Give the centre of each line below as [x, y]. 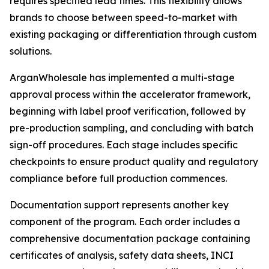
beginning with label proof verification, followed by [128, 111]
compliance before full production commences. [118, 178]
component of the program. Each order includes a [125, 222]
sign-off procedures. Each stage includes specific [124, 145]
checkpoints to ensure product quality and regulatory [134, 162]
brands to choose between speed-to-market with [123, 17]
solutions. [31, 51]
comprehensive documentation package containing [130, 238]
